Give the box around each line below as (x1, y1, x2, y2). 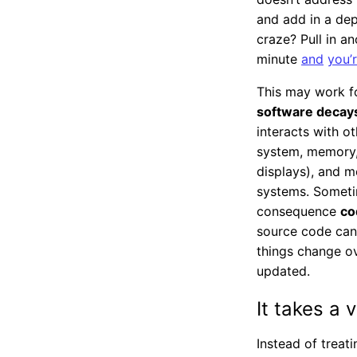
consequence (257, 203, 340, 220)
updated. (257, 263, 310, 280)
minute (257, 51, 301, 68)
